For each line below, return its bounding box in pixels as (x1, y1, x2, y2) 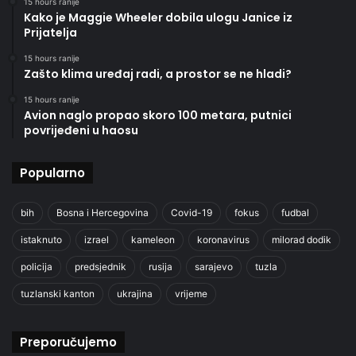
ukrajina (117, 287, 153, 300)
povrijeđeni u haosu (24, 122, 138, 138)
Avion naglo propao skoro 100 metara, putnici (24, 106, 292, 123)
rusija (149, 260, 172, 273)
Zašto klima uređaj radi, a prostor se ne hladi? (24, 65, 292, 82)
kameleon (131, 233, 175, 246)
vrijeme (175, 287, 207, 300)
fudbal (281, 206, 309, 219)
